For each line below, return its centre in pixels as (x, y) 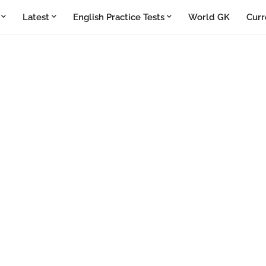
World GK (209, 17)
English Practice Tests (119, 17)
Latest (36, 17)
